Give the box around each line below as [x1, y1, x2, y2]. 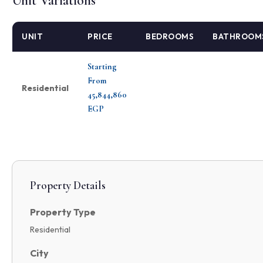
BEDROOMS [146, 31, 194, 42]
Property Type [30, 205, 96, 218]
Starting [87, 61, 117, 72]
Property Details [30, 178, 106, 193]
